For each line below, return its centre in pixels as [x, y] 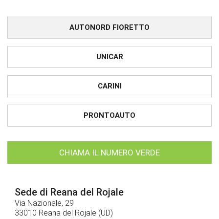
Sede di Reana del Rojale [69, 192]
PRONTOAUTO [109, 116]
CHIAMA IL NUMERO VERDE [109, 153]
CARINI [109, 86]
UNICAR [109, 57]
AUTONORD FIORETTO [109, 28]
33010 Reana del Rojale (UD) [64, 213]
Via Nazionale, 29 [44, 203]
